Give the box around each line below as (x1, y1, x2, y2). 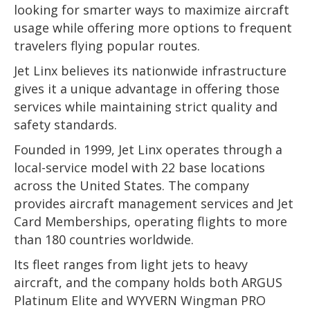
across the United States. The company (14, 177, 249, 194)
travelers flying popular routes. (14, 37, 200, 54)
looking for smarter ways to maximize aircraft (14, 1, 289, 18)
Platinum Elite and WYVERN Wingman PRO (14, 292, 266, 309)
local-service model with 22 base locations (14, 159, 265, 176)
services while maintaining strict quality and (14, 98, 277, 115)
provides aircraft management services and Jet (14, 195, 293, 212)
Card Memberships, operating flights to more (14, 213, 287, 230)
